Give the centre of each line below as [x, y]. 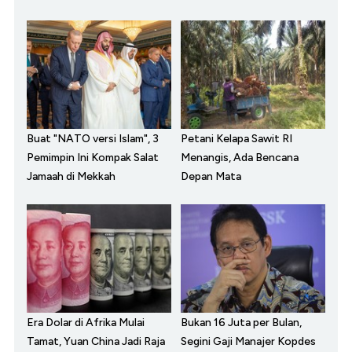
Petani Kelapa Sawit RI [236, 139]
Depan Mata [211, 177]
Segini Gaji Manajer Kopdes [248, 342]
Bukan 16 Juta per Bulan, [241, 323]
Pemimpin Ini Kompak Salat [93, 158]
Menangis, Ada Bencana [240, 158]
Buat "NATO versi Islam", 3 [93, 139]
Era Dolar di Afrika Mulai [86, 323]
